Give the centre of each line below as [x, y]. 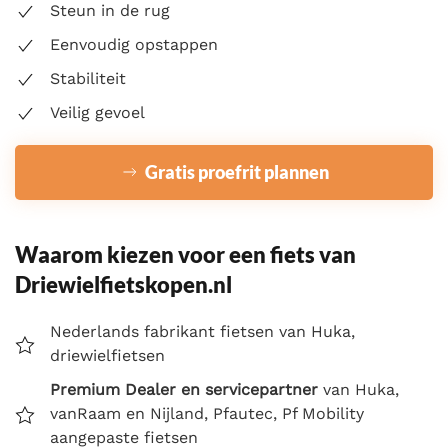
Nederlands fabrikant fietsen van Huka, [202, 331]
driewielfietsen [107, 355]
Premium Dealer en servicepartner [184, 389]
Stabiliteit [88, 78]
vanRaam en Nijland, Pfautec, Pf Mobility [207, 413]
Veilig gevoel [97, 112]
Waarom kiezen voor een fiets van [185, 254]
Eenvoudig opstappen [134, 44]
